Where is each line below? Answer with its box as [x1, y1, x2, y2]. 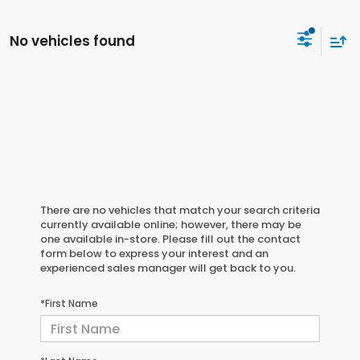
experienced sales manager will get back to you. [40, 260, 296, 276]
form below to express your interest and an [40, 246, 268, 262]
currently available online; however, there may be [40, 217, 301, 233]
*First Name [40, 297, 98, 311]
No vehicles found [10, 31, 135, 51]
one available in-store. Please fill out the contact [40, 231, 301, 247]
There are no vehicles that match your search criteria [40, 202, 320, 219]
